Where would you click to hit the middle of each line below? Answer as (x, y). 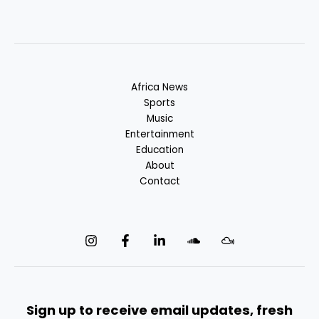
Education (159, 150)
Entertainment (159, 134)
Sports (159, 103)
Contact (159, 181)
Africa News (159, 87)
